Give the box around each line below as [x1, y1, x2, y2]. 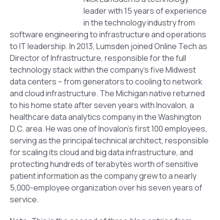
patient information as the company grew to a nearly [10, 170, 196, 181]
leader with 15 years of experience [83, 5, 207, 16]
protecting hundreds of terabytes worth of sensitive [10, 158, 198, 169]
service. [10, 193, 39, 205]
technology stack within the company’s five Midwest [10, 64, 196, 75]
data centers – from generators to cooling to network [10, 76, 202, 87]
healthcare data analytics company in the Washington [10, 111, 201, 122]
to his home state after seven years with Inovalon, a [10, 99, 194, 110]
